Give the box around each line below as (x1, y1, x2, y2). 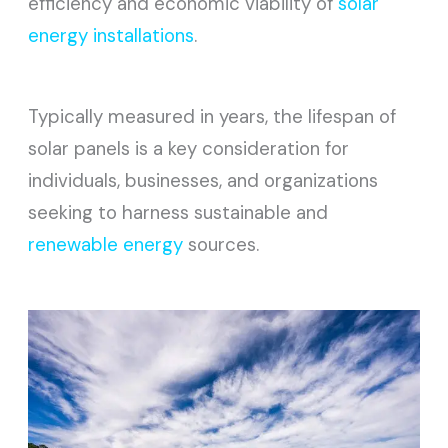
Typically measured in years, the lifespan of (28, 103, 397, 129)
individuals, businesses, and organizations (28, 167, 379, 193)
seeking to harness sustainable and (28, 199, 329, 225)
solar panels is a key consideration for (28, 135, 350, 161)
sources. (183, 231, 260, 257)
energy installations (28, 22, 195, 48)
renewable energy (28, 231, 184, 257)
